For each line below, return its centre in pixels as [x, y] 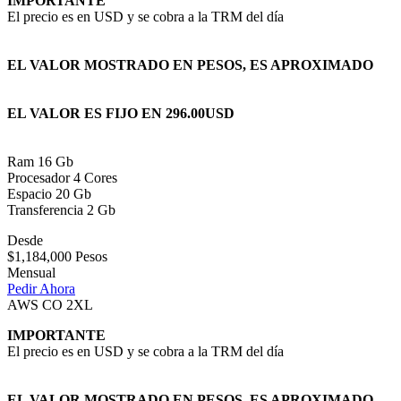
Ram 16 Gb [40, 162]
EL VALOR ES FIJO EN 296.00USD [121, 114]
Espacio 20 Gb [49, 194]
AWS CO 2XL [50, 305]
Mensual [31, 273]
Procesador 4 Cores [62, 178]
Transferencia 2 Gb [61, 210]
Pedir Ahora [41, 289]
